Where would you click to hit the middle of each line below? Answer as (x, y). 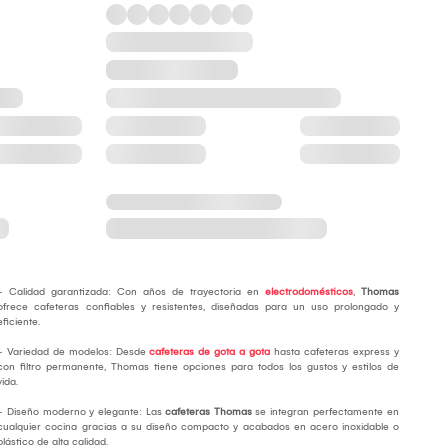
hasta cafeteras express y (335, 352)
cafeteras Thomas (210, 412)
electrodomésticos (309, 292)
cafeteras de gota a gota (210, 352)
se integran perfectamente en (327, 412)
